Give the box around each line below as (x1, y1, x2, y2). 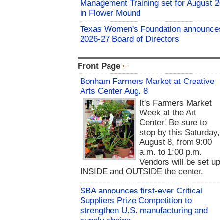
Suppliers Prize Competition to (80, 196, 192, 206)
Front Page (78, 61, 120, 71)
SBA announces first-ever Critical (80, 186, 202, 196)
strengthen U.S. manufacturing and (80, 206, 208, 216)
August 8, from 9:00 (139, 137, 212, 147)
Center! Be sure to (139, 118, 207, 128)
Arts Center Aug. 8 (80, 86, 148, 96)
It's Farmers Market (139, 98, 212, 108)
